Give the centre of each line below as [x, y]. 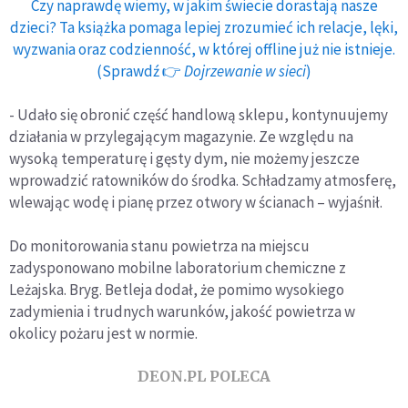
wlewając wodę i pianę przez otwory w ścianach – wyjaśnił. [196, 202]
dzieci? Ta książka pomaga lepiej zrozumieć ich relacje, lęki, [204, 27]
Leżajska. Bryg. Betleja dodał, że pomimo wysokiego [177, 289]
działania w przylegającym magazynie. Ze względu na [181, 136]
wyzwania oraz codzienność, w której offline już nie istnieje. [204, 49]
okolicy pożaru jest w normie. [103, 333]
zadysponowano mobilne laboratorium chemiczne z [178, 267]
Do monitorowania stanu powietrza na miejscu [159, 245]
